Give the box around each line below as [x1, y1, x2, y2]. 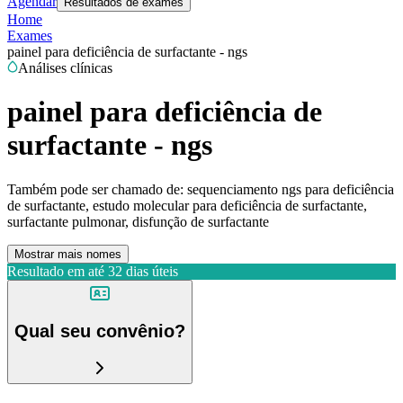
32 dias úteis [108, 263, 178, 279]
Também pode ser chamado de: [7, 181, 184, 197]
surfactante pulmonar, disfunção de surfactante [7, 213, 269, 229]
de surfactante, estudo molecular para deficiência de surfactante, [7, 197, 367, 213]
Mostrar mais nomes [14, 246, 121, 261]
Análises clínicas [18, 60, 112, 76]
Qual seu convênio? [14, 321, 185, 342]
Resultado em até [7, 263, 104, 279]
